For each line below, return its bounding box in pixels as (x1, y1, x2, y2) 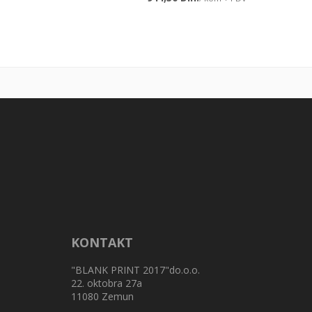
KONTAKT (71, 233, 133, 251)
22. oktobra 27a (71, 276, 142, 290)
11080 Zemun (71, 289, 134, 303)
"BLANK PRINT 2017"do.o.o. (71, 263, 200, 276)
